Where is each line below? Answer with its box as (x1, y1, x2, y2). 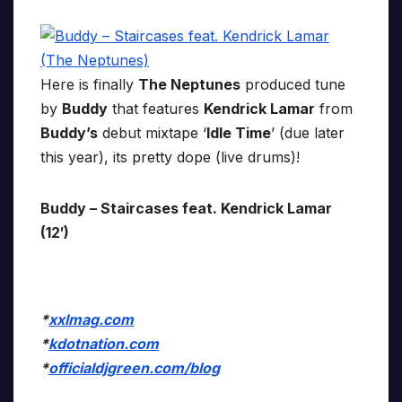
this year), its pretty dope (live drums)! (40, 148, 300, 167)
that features (108, 100, 204, 118)
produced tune (240, 75, 345, 94)
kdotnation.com (48, 335, 159, 354)
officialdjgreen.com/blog (48, 359, 220, 378)
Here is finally (40, 75, 138, 94)
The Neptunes (138, 75, 240, 94)
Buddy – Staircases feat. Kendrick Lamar (40, 199, 332, 218)
